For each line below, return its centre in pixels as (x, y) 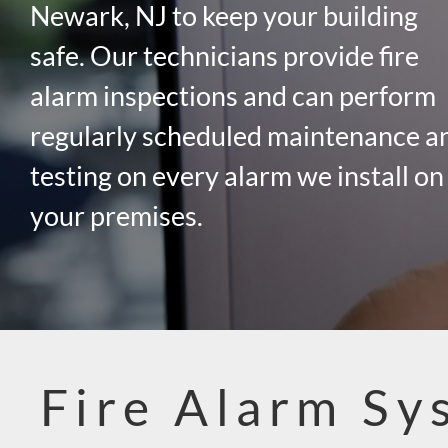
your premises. (116, 215)
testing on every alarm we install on (236, 175)
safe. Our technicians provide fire (224, 55)
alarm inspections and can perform (232, 95)
